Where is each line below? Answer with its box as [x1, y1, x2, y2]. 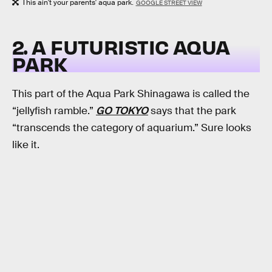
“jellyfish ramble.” [12, 104, 96, 118]
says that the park [148, 104, 236, 118]
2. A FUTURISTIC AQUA [12, 34, 230, 59]
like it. [12, 138, 39, 152]
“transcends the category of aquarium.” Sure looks [12, 121, 251, 135]
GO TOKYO [96, 104, 148, 118]
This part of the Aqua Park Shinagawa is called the [12, 87, 250, 101]
